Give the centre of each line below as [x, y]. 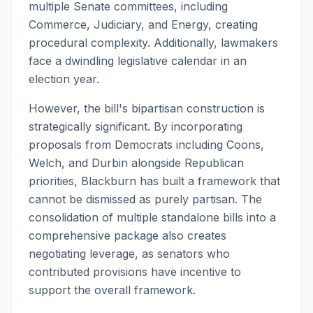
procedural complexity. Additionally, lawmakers [153, 43]
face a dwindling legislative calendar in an [138, 61]
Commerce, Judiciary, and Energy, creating [143, 24]
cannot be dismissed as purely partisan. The [145, 199]
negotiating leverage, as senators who [129, 254]
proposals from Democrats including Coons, [146, 145]
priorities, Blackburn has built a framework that [154, 181]
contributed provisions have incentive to [135, 272]
